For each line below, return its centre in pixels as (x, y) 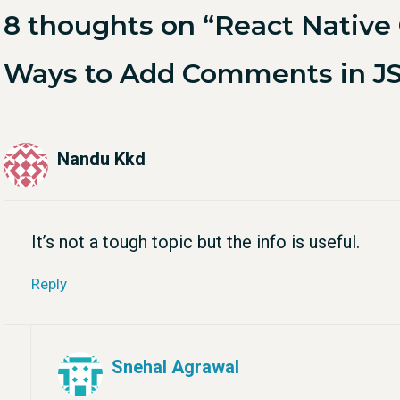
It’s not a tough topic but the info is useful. (196, 242)
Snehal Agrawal (175, 367)
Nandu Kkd (101, 158)
